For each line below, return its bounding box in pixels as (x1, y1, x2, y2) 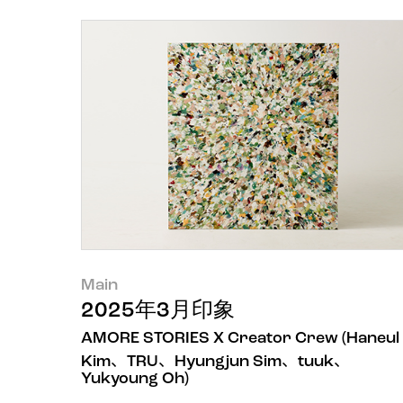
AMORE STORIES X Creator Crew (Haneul (81, 330, 399, 348)
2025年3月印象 (81, 300, 235, 323)
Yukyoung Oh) (81, 371, 189, 389)
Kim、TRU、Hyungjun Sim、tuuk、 (81, 354, 350, 372)
